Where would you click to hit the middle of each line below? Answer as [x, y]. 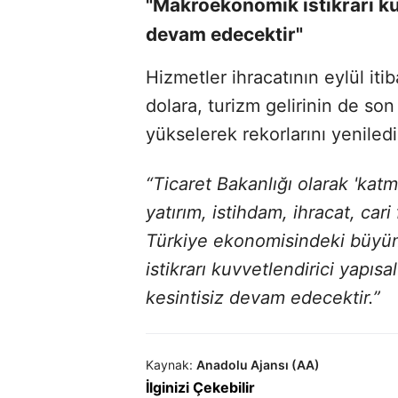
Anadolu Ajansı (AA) [258, 364]
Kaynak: [169, 364]
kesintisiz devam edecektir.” [263, 297]
